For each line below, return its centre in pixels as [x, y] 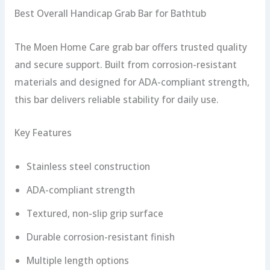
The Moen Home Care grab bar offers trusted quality [130, 47]
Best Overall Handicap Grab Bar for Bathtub [110, 14]
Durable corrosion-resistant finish [100, 237]
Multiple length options [77, 260]
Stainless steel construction [88, 166]
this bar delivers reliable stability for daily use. [116, 99]
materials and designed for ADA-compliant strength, [132, 82]
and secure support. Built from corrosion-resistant [125, 64]
